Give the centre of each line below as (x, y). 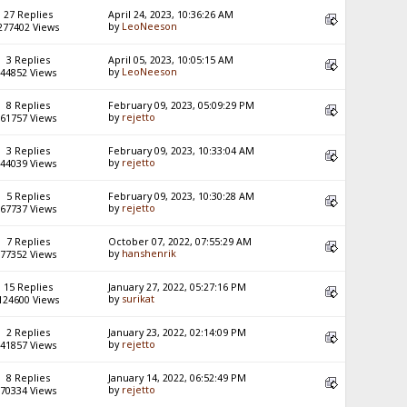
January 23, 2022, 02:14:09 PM (178, 333)
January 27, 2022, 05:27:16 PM (178, 288)
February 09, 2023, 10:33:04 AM (182, 151)
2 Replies (28, 333)
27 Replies (28, 15)
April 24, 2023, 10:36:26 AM (171, 15)
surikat (139, 299)
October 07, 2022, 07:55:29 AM (180, 242)
